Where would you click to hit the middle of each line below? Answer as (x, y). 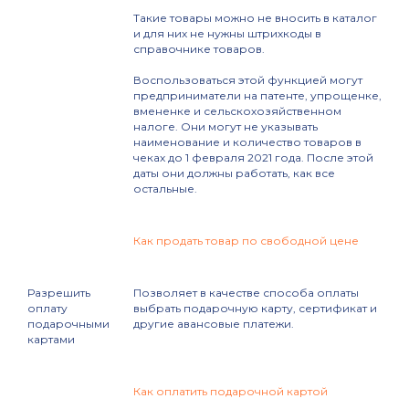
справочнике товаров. (199, 49)
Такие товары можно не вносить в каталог (255, 18)
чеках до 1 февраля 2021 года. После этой (253, 158)
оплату (47, 309)
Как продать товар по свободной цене (246, 241)
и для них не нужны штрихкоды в (227, 34)
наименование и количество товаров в (247, 142)
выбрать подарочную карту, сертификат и (255, 309)
